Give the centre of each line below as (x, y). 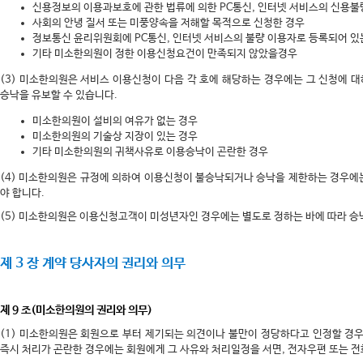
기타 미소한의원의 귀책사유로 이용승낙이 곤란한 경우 (150, 152)
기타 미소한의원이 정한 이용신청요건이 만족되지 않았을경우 (165, 54)
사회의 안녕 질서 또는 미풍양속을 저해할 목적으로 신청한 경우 (169, 23)
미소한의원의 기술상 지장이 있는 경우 (115, 137)
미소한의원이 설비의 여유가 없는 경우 (115, 121)
